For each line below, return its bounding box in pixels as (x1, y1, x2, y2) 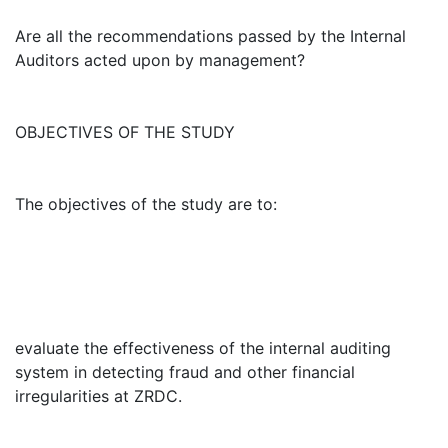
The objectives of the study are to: (15, 194, 277, 214)
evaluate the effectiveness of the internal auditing (15, 338, 391, 358)
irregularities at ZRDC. (15, 386, 182, 406)
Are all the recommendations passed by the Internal (15, 26, 406, 46)
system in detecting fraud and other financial (15, 362, 355, 382)
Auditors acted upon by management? (15, 50, 305, 70)
